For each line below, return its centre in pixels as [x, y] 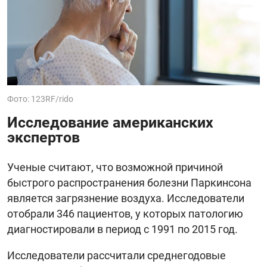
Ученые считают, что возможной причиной [115, 167]
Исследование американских [110, 123]
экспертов [44, 138]
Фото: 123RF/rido [40, 99]
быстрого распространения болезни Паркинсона [129, 183]
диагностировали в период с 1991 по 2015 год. [122, 229]
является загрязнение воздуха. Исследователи [126, 198]
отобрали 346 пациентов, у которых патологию [125, 214]
